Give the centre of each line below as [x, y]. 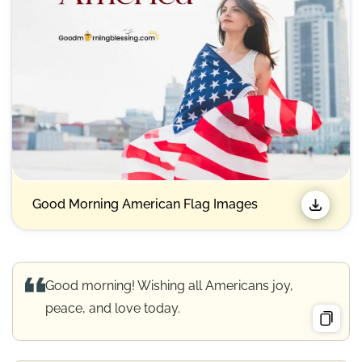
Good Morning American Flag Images [145, 204]
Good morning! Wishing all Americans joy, [169, 285]
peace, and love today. [113, 308]
